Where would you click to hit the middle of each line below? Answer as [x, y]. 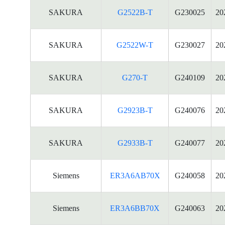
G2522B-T [135, 12]
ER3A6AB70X [135, 176]
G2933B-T [135, 143]
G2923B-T [135, 110]
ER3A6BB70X [135, 208]
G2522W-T [135, 45]
